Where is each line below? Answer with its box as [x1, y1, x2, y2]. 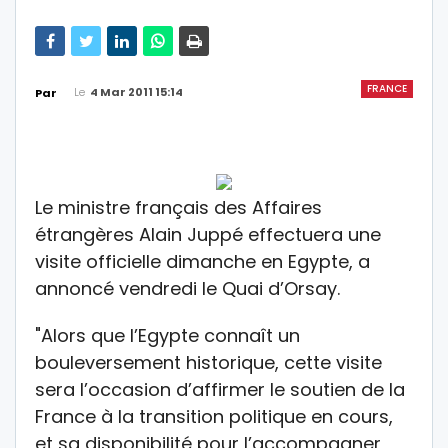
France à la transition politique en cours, [35, 403, 393, 429]
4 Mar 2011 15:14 [90, 84, 183, 101]
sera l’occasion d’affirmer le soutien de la [35, 376, 405, 402]
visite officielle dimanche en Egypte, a [35, 248, 370, 274]
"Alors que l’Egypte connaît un [35, 322, 300, 348]
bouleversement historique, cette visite [35, 349, 382, 375]
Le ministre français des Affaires [35, 194, 322, 220]
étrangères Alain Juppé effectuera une [35, 221, 381, 247]
